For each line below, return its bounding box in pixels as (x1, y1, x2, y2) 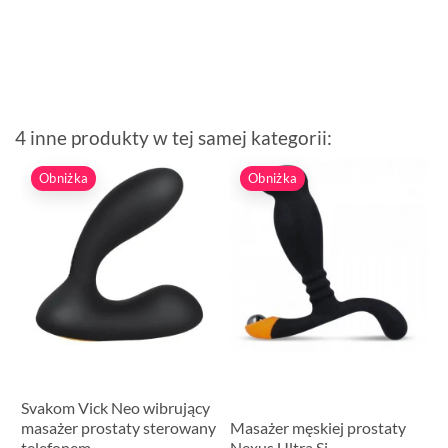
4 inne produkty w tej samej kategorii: (15, 126, 332, 150)
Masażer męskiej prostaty (230, 417, 407, 437)
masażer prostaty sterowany (21, 417, 217, 437)
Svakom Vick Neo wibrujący (21, 397, 211, 417)
